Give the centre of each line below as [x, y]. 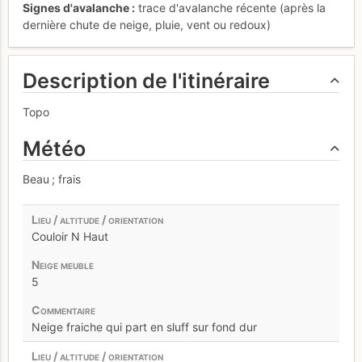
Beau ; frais [52, 179]
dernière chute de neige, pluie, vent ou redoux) [147, 24]
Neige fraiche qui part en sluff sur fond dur [144, 327]
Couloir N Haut [69, 237]
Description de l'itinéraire [146, 81]
